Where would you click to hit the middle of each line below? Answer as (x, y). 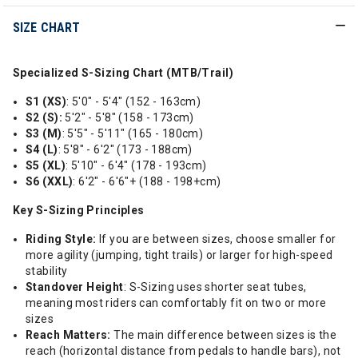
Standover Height (75, 287)
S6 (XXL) (50, 181)
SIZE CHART (47, 28)
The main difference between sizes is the (224, 335)
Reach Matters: (68, 335)
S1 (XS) (46, 101)
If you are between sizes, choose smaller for (217, 239)
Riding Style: (62, 239)
